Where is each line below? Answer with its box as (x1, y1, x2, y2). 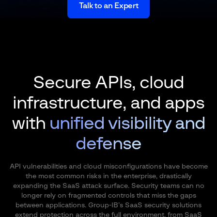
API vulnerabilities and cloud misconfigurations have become (9, 163, 208, 170)
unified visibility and (46, 115, 205, 132)
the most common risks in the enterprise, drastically (25, 173, 192, 180)
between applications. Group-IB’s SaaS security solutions (15, 202, 201, 209)
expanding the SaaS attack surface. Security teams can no (13, 183, 204, 189)
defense (76, 135, 141, 153)
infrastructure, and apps (13, 94, 204, 112)
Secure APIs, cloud (33, 74, 184, 92)
